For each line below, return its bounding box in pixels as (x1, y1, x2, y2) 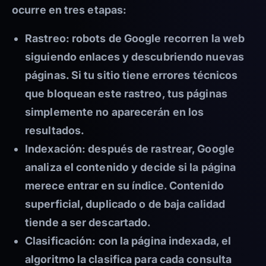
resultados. (25, 124, 85, 137)
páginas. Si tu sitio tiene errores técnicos (25, 69, 238, 82)
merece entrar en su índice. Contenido (25, 179, 224, 192)
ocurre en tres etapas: (12, 4, 127, 17)
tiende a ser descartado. (25, 216, 151, 229)
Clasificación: (25, 235, 96, 248)
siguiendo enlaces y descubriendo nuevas (25, 50, 244, 64)
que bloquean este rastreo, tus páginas (25, 87, 227, 100)
